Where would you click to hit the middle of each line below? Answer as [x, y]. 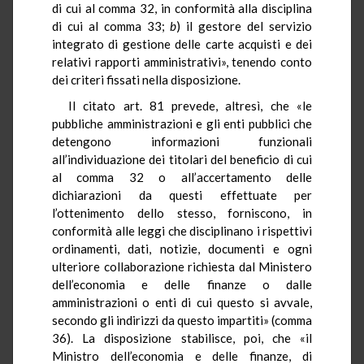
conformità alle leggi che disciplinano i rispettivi [182, 230]
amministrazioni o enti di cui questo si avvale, [182, 302]
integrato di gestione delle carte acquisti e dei [182, 43]
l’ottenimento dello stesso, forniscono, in [182, 212]
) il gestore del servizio [245, 26]
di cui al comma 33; [111, 26]
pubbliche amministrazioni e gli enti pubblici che [182, 123]
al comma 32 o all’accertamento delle [182, 177]
